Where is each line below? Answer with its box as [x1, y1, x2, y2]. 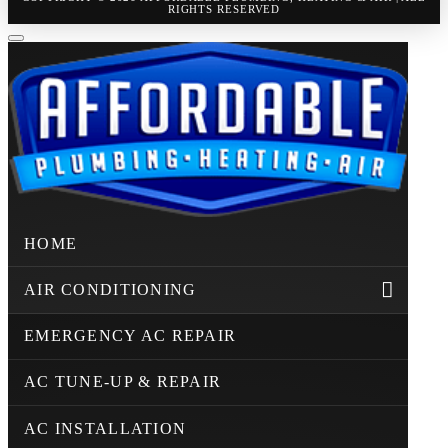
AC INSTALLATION [24, 419, 187, 437]
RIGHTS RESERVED [167, 3, 281, 16]
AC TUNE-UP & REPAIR [24, 373, 222, 391]
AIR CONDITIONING [24, 281, 197, 299]
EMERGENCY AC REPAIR [24, 327, 237, 345]
